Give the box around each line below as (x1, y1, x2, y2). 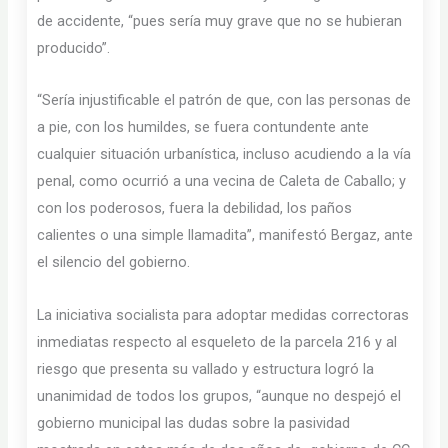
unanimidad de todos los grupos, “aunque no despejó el (37, 386, 402, 405)
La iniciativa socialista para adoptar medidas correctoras (37, 305, 410, 324)
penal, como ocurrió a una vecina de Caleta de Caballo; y (37, 172, 407, 191)
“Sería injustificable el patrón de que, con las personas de (37, 91, 412, 110)
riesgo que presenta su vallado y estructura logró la (37, 359, 375, 378)
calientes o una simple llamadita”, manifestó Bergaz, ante (37, 226, 414, 245)
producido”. (37, 38, 111, 57)
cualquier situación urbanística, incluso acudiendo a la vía (37, 145, 412, 164)
